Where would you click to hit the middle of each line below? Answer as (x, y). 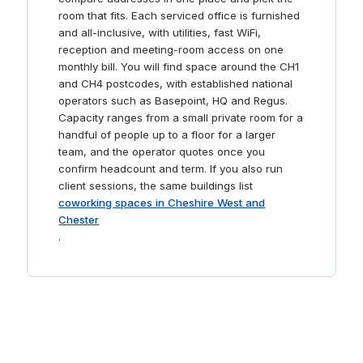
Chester (79, 220)
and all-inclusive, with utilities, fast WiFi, (160, 33)
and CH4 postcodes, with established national (176, 84)
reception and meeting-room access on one (171, 50)
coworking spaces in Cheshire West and (162, 203)
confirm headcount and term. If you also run (171, 169)
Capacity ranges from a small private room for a (181, 118)
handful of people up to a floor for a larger (167, 135)
